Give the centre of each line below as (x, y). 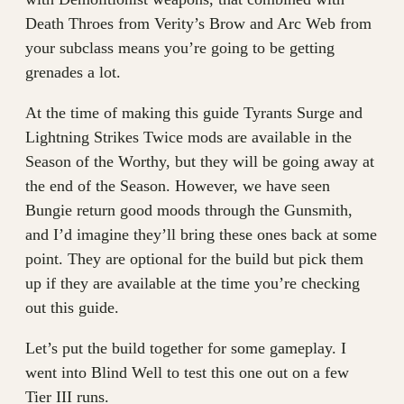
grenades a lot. (73, 72)
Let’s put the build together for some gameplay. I (186, 348)
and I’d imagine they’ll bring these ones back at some (201, 234)
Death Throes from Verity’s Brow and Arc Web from (198, 23)
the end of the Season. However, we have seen (178, 186)
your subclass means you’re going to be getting (180, 48)
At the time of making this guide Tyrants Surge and (194, 113)
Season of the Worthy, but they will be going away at (200, 161)
